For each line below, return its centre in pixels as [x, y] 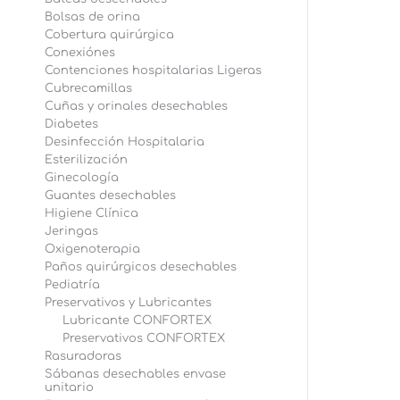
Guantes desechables [110, 196]
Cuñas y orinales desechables [136, 106]
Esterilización [86, 160]
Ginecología [82, 178]
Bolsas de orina [92, 17]
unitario [69, 387]
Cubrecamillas [88, 88]
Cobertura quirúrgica [109, 35]
